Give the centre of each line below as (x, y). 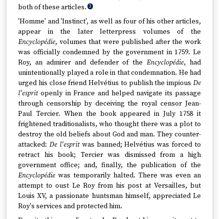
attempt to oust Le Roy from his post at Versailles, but (109, 186)
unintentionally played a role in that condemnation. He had (109, 73)
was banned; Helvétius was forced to (140, 145)
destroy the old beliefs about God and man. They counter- (109, 134)
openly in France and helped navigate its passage (120, 93)
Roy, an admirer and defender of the (83, 63)
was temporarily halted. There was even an (128, 175)
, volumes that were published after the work (128, 42)
